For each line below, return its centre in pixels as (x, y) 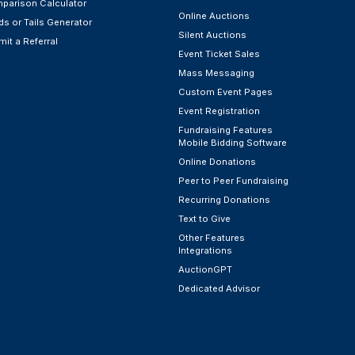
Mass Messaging (216, 73)
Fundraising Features (225, 130)
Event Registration (219, 111)
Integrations (205, 250)
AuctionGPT (205, 269)
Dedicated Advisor (219, 288)
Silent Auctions (212, 34)
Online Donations (217, 161)
